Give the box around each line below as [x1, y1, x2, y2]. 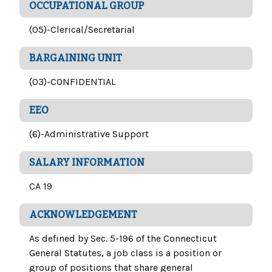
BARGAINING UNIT [29, 52, 122, 64]
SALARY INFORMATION [29, 157, 144, 169]
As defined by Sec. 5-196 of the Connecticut [29, 233, 217, 245]
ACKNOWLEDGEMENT [29, 209, 137, 221]
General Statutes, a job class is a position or [29, 247, 222, 259]
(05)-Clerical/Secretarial [29, 24, 135, 36]
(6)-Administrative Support [29, 128, 149, 140]
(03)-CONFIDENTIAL [29, 76, 116, 88]
